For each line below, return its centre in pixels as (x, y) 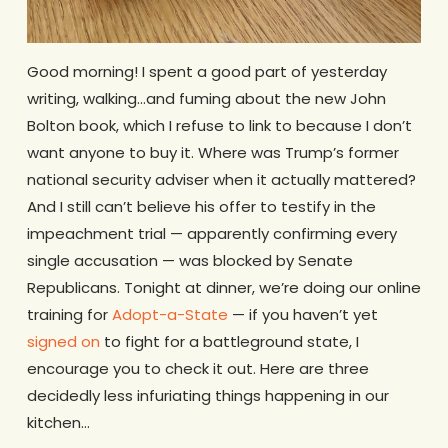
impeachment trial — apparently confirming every (211, 233)
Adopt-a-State (169, 314)
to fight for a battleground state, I (229, 341)
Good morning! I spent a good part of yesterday (206, 71)
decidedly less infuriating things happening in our (207, 395)
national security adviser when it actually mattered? (221, 179)
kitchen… (58, 422)
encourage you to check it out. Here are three (197, 368)
